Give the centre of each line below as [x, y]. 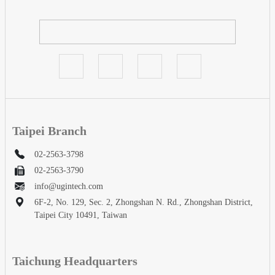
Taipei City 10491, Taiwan [81, 215]
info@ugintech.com [69, 186]
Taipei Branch [49, 131]
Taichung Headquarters [75, 261]
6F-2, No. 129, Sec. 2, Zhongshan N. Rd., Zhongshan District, [144, 202]
